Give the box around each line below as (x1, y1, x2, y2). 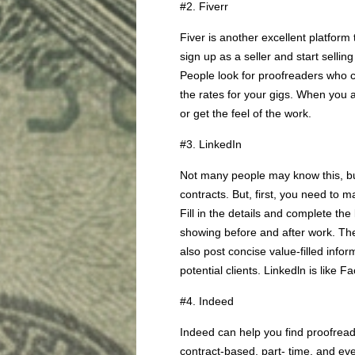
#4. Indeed (180, 295, 234, 307)
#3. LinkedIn (180, 138, 242, 151)
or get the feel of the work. (180, 107, 311, 120)
